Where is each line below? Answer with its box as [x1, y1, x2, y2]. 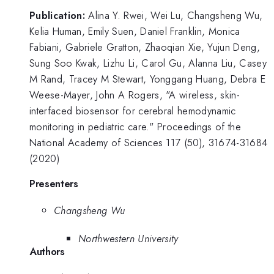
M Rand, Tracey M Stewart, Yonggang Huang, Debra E [29, 71, 266, 86]
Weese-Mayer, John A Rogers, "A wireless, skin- [29, 87, 240, 102]
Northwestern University [78, 231, 179, 246]
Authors [29, 244, 65, 259]
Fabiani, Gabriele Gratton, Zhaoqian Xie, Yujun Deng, [29, 39, 261, 54]
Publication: [29, 7, 85, 23]
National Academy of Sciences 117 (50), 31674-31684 [29, 135, 268, 150]
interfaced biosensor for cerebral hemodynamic [29, 103, 236, 118]
